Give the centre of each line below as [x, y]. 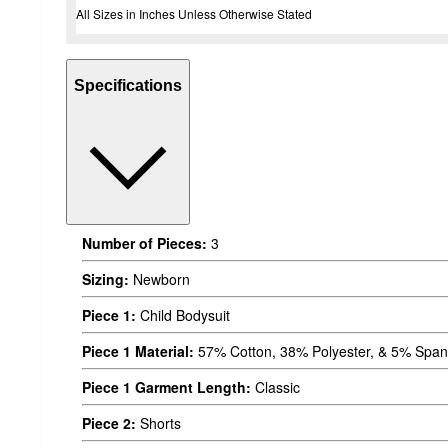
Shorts [158, 422]
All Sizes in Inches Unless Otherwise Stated [194, 13]
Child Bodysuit [183, 314]
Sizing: [105, 278]
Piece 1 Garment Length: [166, 386]
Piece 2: [109, 422]
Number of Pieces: [144, 242]
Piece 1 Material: [138, 350]
